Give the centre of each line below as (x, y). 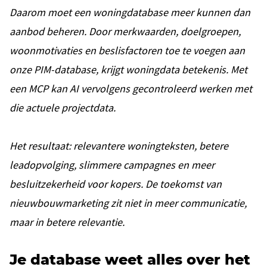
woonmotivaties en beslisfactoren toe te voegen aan (127, 51)
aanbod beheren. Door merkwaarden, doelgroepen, (125, 32)
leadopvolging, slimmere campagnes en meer (112, 165)
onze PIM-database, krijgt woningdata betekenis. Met (128, 70)
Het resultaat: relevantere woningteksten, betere (119, 146)
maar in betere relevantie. (67, 222)
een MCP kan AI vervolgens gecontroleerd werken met (131, 89)
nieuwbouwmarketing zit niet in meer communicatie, (128, 203)
